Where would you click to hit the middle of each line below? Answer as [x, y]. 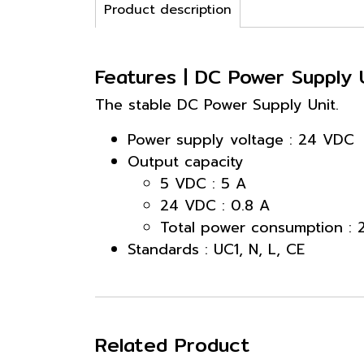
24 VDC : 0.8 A [215, 206]
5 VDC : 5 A [203, 184]
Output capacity [186, 162]
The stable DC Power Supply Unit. [217, 105]
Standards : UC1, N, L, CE [216, 249]
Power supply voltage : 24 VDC [241, 140]
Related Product [173, 344]
